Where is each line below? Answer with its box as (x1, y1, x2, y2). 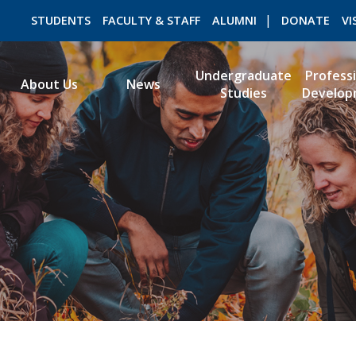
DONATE (281, 12, 331, 28)
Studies (219, 84, 267, 102)
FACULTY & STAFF (102, 12, 200, 28)
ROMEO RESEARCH (176, 99, 278, 114)
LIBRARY (297, 99, 343, 114)
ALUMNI (211, 12, 257, 28)
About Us (21, 75, 79, 93)
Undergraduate (195, 67, 292, 84)
